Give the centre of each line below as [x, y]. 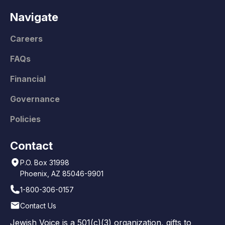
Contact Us [38, 206]
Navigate [34, 17]
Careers [26, 39]
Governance [35, 99]
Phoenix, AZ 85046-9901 [62, 174]
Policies [25, 119]
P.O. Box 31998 [45, 163]
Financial [28, 79]
